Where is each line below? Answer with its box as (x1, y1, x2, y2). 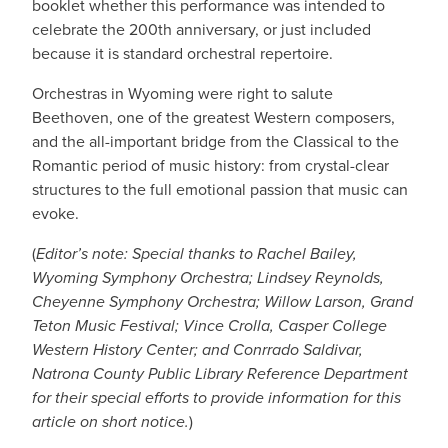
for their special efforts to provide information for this (32, 386, 401, 409)
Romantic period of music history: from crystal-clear (32, 154, 389, 177)
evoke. (32, 202, 79, 225)
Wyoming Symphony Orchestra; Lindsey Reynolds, (32, 266, 384, 289)
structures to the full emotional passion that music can (32, 178, 408, 201)
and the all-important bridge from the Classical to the (32, 130, 399, 153)
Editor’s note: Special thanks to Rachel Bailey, (36, 242, 357, 265)
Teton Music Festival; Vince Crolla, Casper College (32, 314, 387, 337)
